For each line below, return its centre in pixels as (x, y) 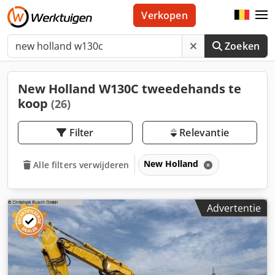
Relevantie (203, 133)
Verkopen (165, 15)
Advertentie (234, 208)
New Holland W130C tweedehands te (130, 89)
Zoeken (242, 46)
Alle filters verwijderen (81, 165)
